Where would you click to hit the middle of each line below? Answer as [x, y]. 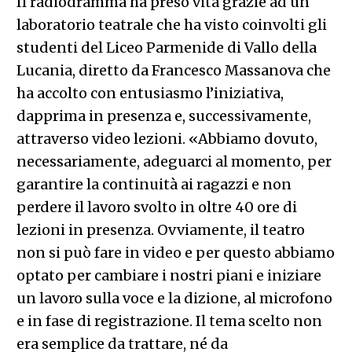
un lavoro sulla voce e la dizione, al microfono [174, 298]
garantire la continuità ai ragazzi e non [154, 184]
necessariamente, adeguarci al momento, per [174, 161]
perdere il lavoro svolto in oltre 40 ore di [156, 207]
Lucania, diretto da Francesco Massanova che [173, 70]
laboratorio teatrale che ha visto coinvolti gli [171, 24]
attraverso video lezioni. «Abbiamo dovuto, [167, 138]
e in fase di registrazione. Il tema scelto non [169, 321]
